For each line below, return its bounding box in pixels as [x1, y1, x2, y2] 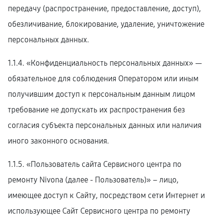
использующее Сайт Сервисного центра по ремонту [8, 206, 190, 216]
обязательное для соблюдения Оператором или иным [8, 74, 199, 83]
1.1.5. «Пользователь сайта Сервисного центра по [8, 160, 182, 169]
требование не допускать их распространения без [8, 105, 185, 114]
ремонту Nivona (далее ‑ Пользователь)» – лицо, [8, 175, 179, 184]
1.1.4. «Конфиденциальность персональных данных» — [8, 58, 202, 68]
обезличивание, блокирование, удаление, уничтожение [8, 19, 204, 29]
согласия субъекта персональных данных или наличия [8, 121, 201, 130]
